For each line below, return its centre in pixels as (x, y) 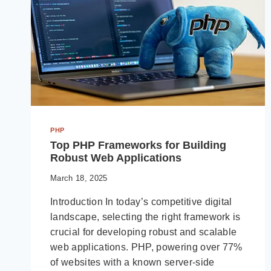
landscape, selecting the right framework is (145, 217)
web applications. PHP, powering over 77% (146, 247)
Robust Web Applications (116, 158)
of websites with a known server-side (132, 262)
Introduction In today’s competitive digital (141, 201)
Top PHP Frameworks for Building (138, 145)
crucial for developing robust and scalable (144, 232)
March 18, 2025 (79, 178)
